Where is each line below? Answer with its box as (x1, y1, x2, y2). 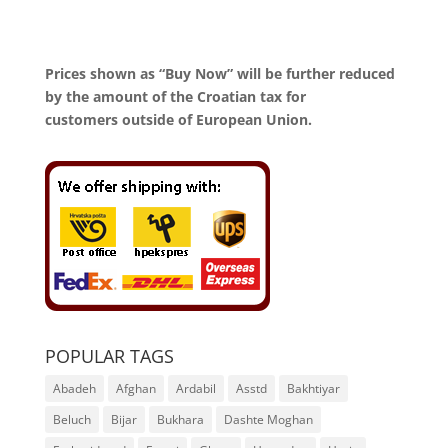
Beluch (52, 411, 91, 429)
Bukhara (156, 411, 204, 429)
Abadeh (52, 380, 96, 398)
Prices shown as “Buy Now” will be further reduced (44, 64, 395, 84)
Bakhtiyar (286, 380, 340, 398)
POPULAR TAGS (44, 344, 174, 369)
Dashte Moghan (223, 411, 313, 429)
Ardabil (175, 380, 216, 398)
